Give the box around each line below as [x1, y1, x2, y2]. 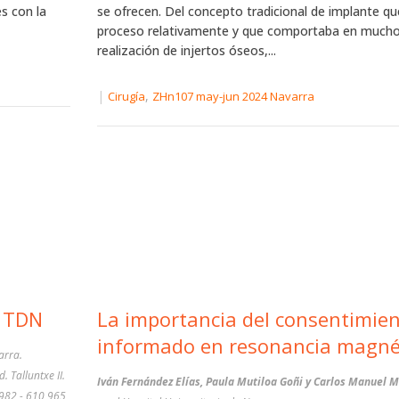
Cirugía [107, 88, 145, 105]
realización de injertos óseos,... [96, 42, 276, 59]
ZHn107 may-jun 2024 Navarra [151, 88, 314, 105]
